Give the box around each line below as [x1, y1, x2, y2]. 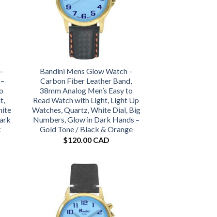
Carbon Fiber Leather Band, [40, 76, 132, 85]
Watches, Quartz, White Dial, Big [31, 105, 140, 114]
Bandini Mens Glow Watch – [39, 66, 133, 76]
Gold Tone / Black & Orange [39, 124, 133, 134]
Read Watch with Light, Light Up [33, 95, 139, 105]
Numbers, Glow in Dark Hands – [32, 114, 139, 124]
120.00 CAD [67, 135, 109, 144]
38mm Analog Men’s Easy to [39, 85, 133, 95]
